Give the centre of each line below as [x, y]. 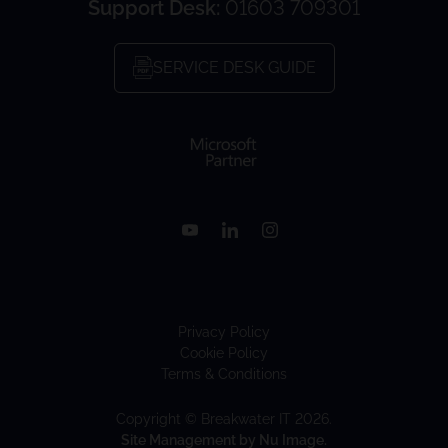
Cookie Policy [224, 353]
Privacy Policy [224, 332]
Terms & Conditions [224, 374]
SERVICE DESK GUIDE [234, 67]
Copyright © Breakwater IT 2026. [224, 419]
